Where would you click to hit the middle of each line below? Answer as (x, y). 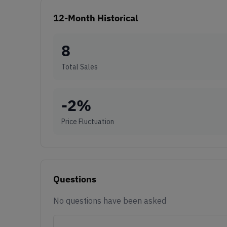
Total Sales (80, 67)
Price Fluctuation (88, 121)
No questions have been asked (110, 200)
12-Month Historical (96, 18)
